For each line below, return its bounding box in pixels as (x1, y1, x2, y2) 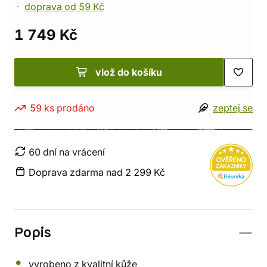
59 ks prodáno (30, 102, 95, 114)
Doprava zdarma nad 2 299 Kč (29, 166, 165, 178)
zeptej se (213, 102, 253, 114)
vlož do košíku (95, 66, 162, 78)
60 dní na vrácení (29, 146, 105, 158)
